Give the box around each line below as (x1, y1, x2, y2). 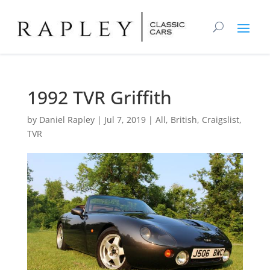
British (170, 114, 197, 126)
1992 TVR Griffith (27, 85, 172, 110)
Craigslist (201, 114, 239, 126)
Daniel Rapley (39, 114, 95, 126)
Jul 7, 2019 (104, 114, 146, 126)
